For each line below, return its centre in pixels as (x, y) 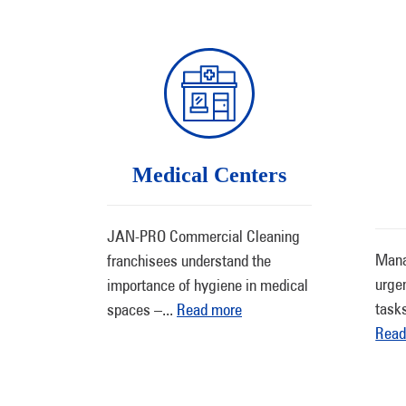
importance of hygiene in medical (208, 285)
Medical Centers (210, 175)
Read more (209, 309)
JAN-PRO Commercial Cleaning (203, 236)
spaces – (135, 309)
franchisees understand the (189, 261)
